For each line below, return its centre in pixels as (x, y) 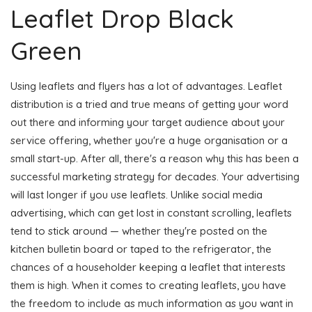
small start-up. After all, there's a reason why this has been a (155, 158)
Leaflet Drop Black (122, 18)
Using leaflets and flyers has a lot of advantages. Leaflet (146, 86)
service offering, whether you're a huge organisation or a (149, 140)
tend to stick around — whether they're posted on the (139, 231)
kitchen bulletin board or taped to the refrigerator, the (141, 249)
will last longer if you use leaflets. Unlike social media (136, 194)
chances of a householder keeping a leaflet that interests (148, 267)
